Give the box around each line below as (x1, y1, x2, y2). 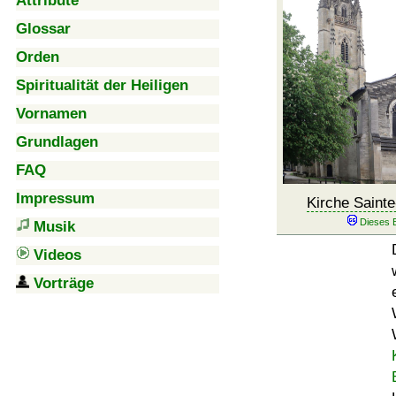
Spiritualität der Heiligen (16, 77, 188, 94)
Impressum (16, 190, 95, 207)
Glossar (16, 20, 71, 37)
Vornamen (16, 105, 87, 122)
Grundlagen (16, 133, 98, 150)
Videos (34, 247, 81, 263)
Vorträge (34, 275, 94, 292)
